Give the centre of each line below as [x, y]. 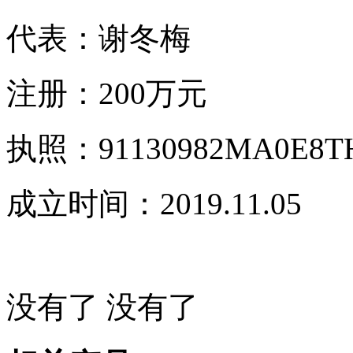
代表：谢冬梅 [98, 38]
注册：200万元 [107, 93]
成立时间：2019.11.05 [154, 203]
